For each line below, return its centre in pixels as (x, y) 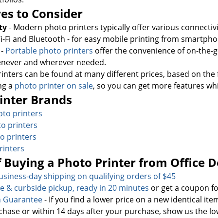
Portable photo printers (49, 50)
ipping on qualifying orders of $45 (114, 176)
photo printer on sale (54, 85)
